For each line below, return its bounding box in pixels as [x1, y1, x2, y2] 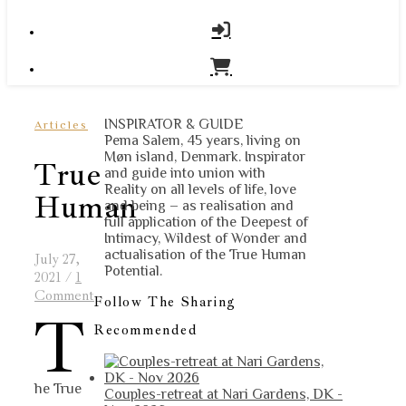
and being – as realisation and [104, 198, 294, 214]
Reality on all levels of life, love [104, 181, 296, 198]
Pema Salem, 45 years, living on [104, 132, 301, 149]
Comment [34, 286, 94, 305]
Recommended [93, 322, 198, 340]
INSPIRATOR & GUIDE [104, 116, 244, 132]
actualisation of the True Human [104, 246, 306, 263]
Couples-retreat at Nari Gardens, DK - [104, 386, 343, 403]
